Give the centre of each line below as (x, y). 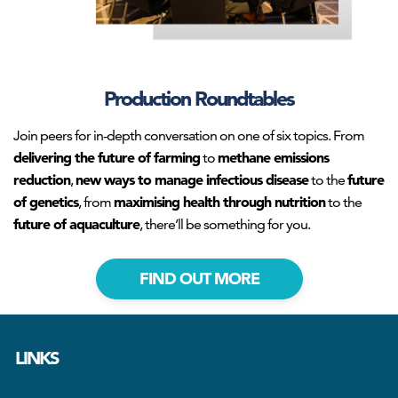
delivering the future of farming (107, 157)
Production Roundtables (199, 98)
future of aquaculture (76, 223)
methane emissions (273, 157)
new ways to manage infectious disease (192, 179)
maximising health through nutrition (219, 201)
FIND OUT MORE (199, 279)
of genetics (46, 201)
